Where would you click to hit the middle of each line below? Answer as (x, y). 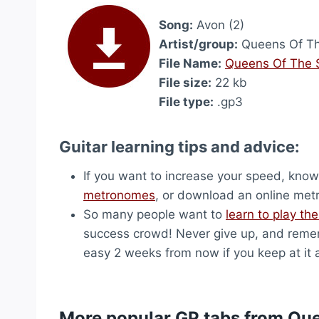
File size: (185, 83)
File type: (186, 102)
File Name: (190, 63)
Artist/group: (198, 44)
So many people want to (155, 214)
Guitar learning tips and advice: (179, 147)
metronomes (119, 195)
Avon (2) (219, 25)
